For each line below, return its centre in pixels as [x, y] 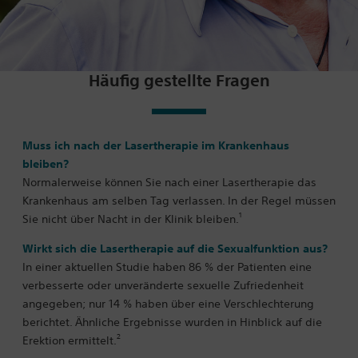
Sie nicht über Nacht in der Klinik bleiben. [131, 219]
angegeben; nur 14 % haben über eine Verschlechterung [168, 303]
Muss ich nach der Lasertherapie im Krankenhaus [156, 145]
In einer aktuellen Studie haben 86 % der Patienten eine [167, 267]
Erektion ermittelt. [70, 340]
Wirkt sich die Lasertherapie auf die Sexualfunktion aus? [175, 248]
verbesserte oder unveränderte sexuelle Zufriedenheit [163, 285]
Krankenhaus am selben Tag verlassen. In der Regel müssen [179, 200]
